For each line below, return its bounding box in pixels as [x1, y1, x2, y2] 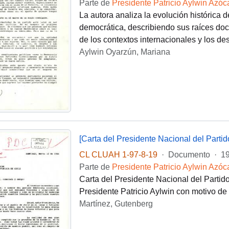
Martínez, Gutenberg [79, 199, 153, 208]
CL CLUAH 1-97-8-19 [79, 150, 157, 159]
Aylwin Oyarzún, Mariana [79, 48, 170, 57]
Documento [168, 150, 210, 159]
